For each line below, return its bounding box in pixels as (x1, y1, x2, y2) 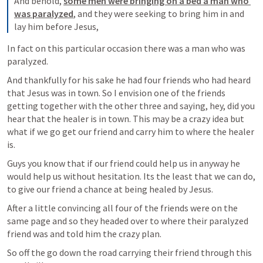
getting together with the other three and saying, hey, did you (7, 100, 255, 112)
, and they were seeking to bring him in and (73, 8, 244, 19)
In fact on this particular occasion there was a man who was (7, 42, 245, 54)
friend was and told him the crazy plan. (7, 228, 161, 240)
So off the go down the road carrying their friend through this (7, 247, 252, 258)
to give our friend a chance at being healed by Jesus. (7, 183, 213, 195)
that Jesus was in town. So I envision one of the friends (7, 87, 225, 99)
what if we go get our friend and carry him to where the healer (7, 126, 254, 137)
